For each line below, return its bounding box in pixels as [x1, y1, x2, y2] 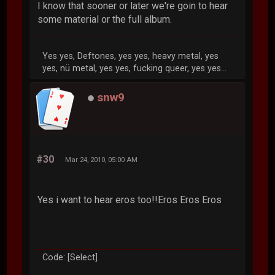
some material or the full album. [37, 14, 172, 26]
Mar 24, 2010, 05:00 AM [65, 155, 138, 165]
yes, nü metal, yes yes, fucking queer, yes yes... [42, 63, 227, 74]
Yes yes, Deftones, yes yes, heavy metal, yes [42, 51, 219, 62]
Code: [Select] [42, 252, 98, 263]
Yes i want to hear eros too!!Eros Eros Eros [37, 194, 222, 206]
